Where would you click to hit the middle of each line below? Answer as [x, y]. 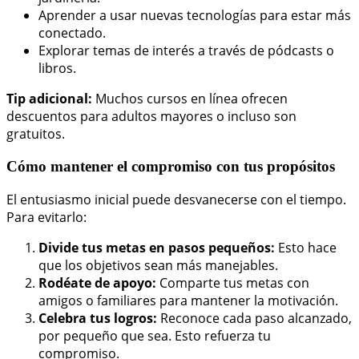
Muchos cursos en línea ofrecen [190, 99]
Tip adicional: [49, 99]
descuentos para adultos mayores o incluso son [151, 117]
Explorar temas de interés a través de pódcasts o [186, 51]
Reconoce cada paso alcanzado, [254, 318]
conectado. [72, 33]
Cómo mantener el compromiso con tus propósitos [171, 167]
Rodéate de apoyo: [97, 282]
